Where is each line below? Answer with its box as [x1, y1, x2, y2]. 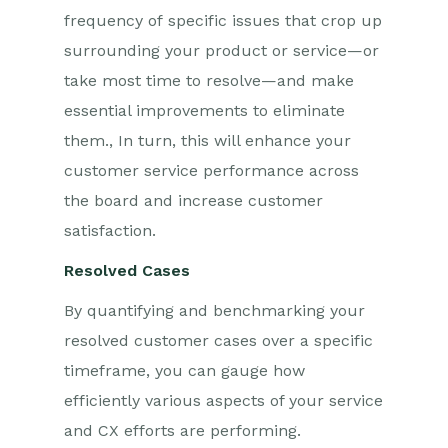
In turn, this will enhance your [113, 131, 351, 150]
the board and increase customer [64, 191, 323, 210]
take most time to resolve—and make [64, 71, 354, 90]
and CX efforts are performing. [64, 421, 301, 440]
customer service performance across [64, 161, 359, 180]
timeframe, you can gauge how [64, 361, 305, 380]
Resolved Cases [64, 261, 190, 280]
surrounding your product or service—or [64, 41, 379, 60]
